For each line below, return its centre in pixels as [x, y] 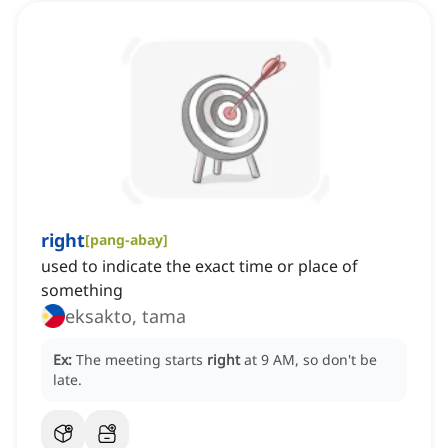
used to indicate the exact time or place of [199, 266]
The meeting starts [141, 360]
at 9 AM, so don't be [310, 360]
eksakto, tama [125, 316]
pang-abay [126, 240]
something [82, 290]
